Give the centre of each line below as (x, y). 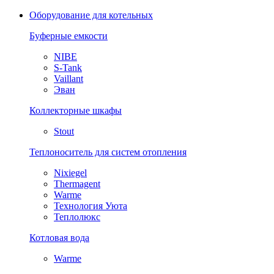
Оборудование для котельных (91, 15)
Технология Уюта (91, 206)
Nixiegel (70, 173)
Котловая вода (59, 238)
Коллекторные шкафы (76, 111)
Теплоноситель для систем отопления (108, 152)
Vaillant (68, 79)
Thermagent (77, 184)
